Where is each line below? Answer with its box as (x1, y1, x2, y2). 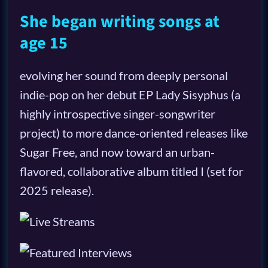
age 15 (19, 31, 68, 55)
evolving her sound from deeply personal (19, 68, 228, 83)
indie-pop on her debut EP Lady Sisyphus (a (19, 87, 240, 102)
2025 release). (19, 182, 94, 197)
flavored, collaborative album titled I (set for (19, 163, 243, 178)
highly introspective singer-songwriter (19, 106, 215, 121)
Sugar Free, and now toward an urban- (19, 144, 215, 159)
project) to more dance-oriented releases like (19, 125, 248, 140)
